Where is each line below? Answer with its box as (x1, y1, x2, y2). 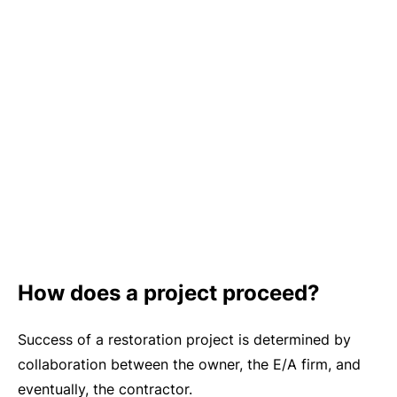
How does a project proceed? (18, 280, 320, 306)
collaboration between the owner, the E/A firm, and (18, 355, 361, 373)
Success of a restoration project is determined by (18, 331, 351, 348)
